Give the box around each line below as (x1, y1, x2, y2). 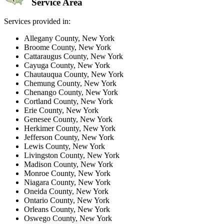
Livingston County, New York (24, 151, 119, 160)
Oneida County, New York (24, 187, 108, 196)
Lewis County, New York (24, 142, 105, 151)
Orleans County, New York (24, 205, 110, 214)
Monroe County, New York (24, 169, 110, 178)
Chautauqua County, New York (24, 70, 123, 79)
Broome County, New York (24, 43, 111, 52)
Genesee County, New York (24, 115, 112, 124)
